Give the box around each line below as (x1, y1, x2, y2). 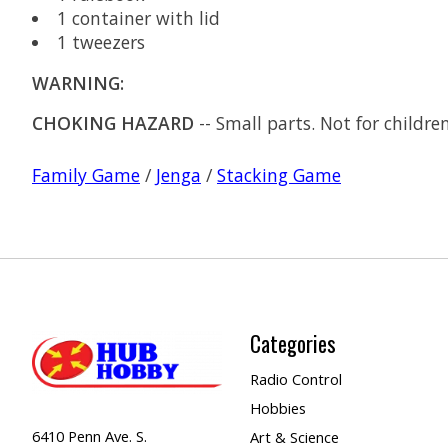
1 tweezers (56, 30, 145, 55)
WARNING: (32, 70, 124, 95)
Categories (249, 327, 336, 359)
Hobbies (249, 398, 306, 419)
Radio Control (249, 368, 342, 389)
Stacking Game (217, 162, 341, 187)
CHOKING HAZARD (32, 111, 194, 136)
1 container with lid (56, 6, 220, 31)
